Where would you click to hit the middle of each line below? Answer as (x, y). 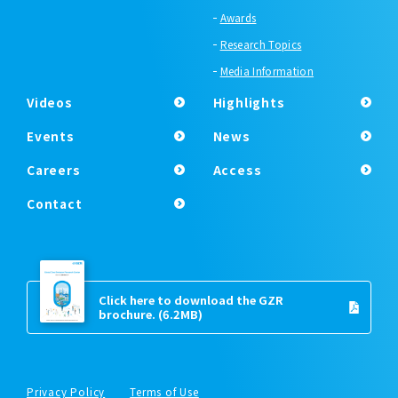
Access (237, 169)
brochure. (127, 314)
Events (51, 135)
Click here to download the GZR (191, 299)
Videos (50, 102)
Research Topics (261, 44)
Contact (55, 203)
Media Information (267, 71)
